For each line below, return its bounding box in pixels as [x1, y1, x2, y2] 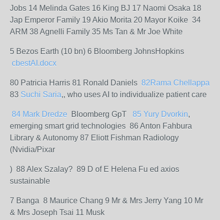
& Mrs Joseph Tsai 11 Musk [10, 208, 105, 217]
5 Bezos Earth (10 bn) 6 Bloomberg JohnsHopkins [10, 47, 184, 55]
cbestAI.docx [10, 59, 56, 67]
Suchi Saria [21, 90, 61, 99]
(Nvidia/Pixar [10, 145, 55, 154]
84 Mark [12, 110, 40, 118]
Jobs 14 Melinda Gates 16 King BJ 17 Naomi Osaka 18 [10, 4, 201, 12]
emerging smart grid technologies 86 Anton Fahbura [10, 122, 192, 130]
